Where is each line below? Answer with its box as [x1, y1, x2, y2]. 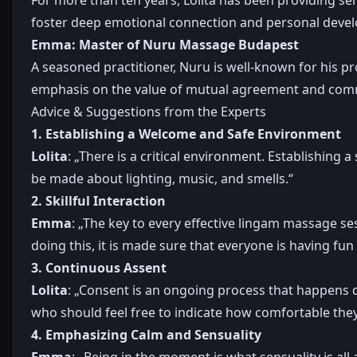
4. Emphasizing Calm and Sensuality [31, 325, 261, 343]
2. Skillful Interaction [31, 191, 166, 210]
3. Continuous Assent [31, 258, 167, 277]
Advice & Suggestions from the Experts [31, 102, 266, 120]
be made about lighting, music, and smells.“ [31, 169, 293, 187]
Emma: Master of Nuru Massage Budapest [31, 35, 299, 53]
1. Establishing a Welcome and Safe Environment [31, 124, 341, 143]
